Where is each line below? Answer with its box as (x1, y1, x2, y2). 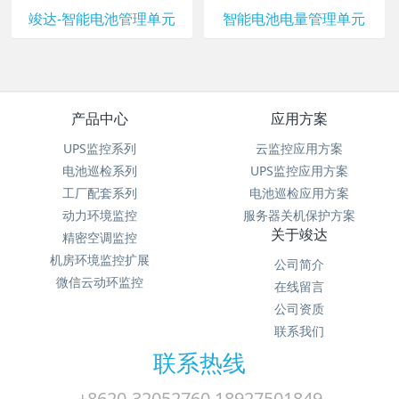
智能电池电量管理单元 (223, 8, 366, 28)
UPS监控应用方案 (250, 161, 348, 179)
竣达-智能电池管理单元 (28, 8, 175, 28)
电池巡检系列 (62, 161, 137, 179)
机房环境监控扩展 (50, 250, 150, 268)
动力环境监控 (62, 206, 137, 224)
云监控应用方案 (256, 139, 343, 157)
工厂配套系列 (62, 183, 137, 201)
